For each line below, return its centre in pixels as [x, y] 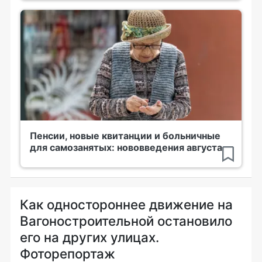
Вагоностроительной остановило [126, 221]
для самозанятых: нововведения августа [126, 148]
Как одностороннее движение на [126, 205]
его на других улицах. [89, 237]
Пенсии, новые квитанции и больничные [125, 136]
